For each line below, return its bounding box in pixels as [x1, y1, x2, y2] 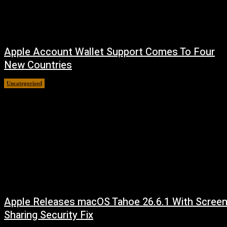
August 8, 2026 [51, 80, 88, 86]
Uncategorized [7, 80, 42, 86]
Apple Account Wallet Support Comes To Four [4, 44, 215, 59]
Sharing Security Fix [4, 208, 93, 223]
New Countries [4, 57, 72, 72]
